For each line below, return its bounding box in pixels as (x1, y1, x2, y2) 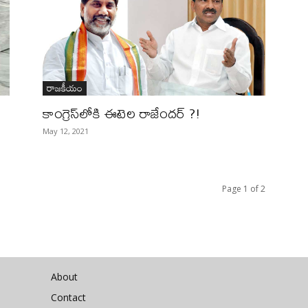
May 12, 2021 (43, 126, 89, 136)
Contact (51, 291, 86, 304)
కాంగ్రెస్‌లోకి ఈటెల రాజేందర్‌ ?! (43, 100, 201, 126)
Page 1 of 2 (222, 183, 265, 195)
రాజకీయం (47, 78, 82, 97)
